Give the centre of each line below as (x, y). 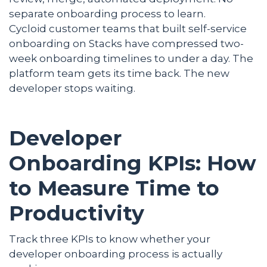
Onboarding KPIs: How (133, 163)
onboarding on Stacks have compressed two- (126, 43)
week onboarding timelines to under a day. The (131, 58)
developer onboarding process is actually (116, 254)
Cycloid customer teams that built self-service (128, 28)
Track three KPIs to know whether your (110, 239)
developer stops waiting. (72, 88)
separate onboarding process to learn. (107, 13)
